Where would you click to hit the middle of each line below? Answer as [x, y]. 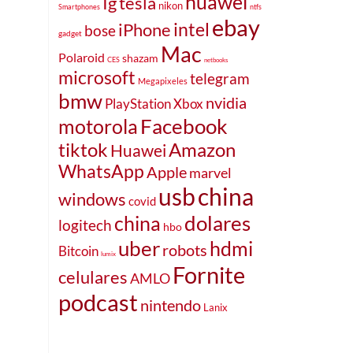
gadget [70, 33]
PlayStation [138, 103]
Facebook [184, 126]
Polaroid [82, 57]
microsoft [97, 77]
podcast [98, 302]
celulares [93, 277]
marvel [210, 172]
